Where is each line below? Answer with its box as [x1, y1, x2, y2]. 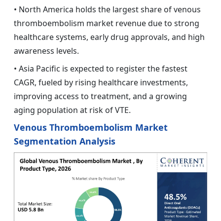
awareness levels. [14, 45, 79, 56]
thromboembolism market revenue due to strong [14, 17, 199, 29]
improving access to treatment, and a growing [14, 90, 187, 102]
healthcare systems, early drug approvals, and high [14, 31, 205, 42]
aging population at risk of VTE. [14, 104, 131, 115]
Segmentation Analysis [14, 135, 115, 147]
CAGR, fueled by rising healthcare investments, [14, 76, 188, 88]
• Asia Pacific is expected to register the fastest [14, 63, 187, 74]
